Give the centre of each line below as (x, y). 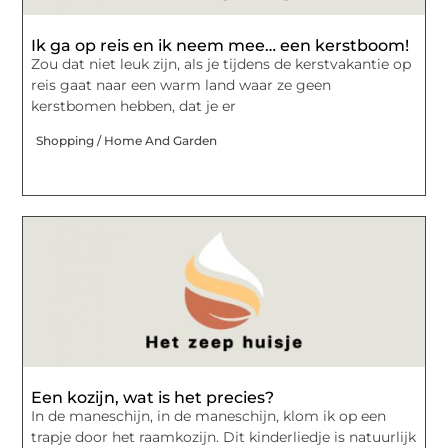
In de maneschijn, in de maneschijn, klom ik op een (209, 415)
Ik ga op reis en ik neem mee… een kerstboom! (220, 46)
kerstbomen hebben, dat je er (134, 106)
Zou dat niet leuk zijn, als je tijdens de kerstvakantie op (221, 64)
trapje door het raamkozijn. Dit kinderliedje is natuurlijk (224, 436)
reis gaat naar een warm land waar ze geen (181, 85)
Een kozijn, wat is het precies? (153, 397)
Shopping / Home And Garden (127, 140)
